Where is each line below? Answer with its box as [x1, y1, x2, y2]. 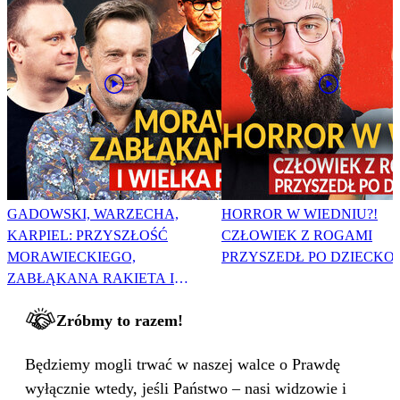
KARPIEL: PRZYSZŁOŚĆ [7, 227, 168, 243]
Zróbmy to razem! [56, 311, 183, 329]
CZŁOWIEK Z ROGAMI [221, 227, 372, 243]
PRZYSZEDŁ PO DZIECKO [221, 248, 395, 264]
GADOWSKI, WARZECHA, [7, 205, 179, 221]
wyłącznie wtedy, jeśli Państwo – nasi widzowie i [25, 379, 346, 397]
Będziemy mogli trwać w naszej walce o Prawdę [25, 354, 340, 373]
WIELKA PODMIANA [7, 291, 146, 307]
